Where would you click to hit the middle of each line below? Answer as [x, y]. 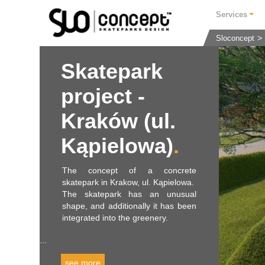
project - [103, 96]
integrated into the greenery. [115, 218]
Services [232, 15]
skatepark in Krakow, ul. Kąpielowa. [128, 182]
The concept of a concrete [129, 170]
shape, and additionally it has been [129, 206]
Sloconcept [235, 38]
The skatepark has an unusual [129, 194]
